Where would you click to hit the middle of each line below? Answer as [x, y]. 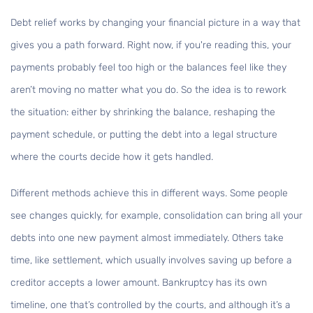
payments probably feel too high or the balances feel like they [148, 68]
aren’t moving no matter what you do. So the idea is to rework [148, 90]
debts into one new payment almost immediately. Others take [147, 238]
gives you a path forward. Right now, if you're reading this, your [151, 45]
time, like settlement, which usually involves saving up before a [151, 261]
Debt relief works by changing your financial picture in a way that [155, 23]
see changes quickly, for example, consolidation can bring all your [156, 216]
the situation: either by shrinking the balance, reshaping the [143, 112]
